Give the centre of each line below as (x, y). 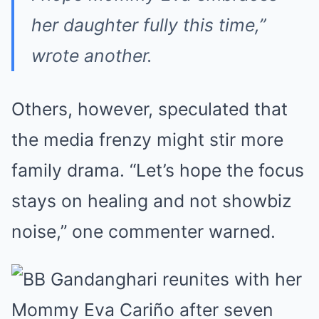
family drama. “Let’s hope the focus (158, 171)
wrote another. (92, 56)
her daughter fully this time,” (148, 25)
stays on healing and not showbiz (151, 201)
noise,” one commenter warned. (143, 232)
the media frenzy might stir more (147, 140)
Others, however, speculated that (150, 109)
